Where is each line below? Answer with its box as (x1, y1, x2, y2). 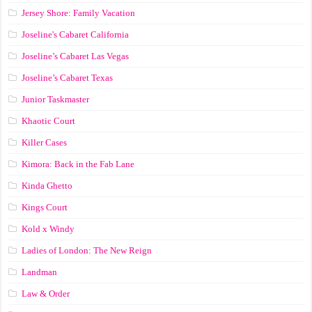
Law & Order (22, 288, 70, 299)
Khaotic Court (22, 115, 76, 126)
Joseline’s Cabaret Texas (22, 72, 114, 83)
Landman (22, 266, 58, 277)
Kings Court (22, 201, 68, 212)
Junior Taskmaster (22, 93, 90, 104)
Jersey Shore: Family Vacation (22, 7, 136, 18)
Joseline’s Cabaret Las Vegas (22, 50, 130, 61)
